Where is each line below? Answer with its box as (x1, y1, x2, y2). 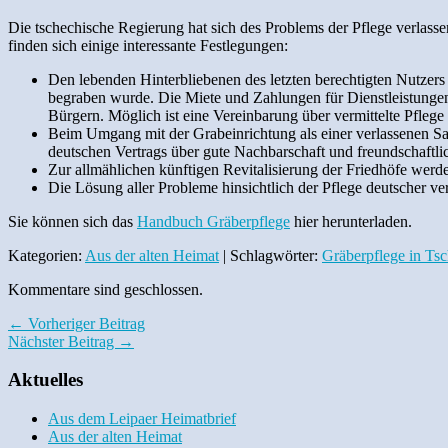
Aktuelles (8, 369, 83, 391)
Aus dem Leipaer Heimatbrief (48, 410, 236, 428)
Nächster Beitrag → (8, 332, 134, 350)
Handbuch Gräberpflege (137, 212, 290, 230)
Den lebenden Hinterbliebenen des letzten (48, 70, 311, 88)
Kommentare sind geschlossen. (8, 280, 203, 298)
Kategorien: (8, 246, 85, 264)
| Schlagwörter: (219, 246, 322, 264)
